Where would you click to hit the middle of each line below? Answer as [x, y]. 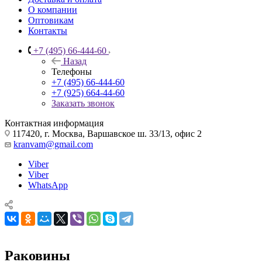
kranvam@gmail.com [53, 144]
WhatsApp [48, 185]
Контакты [48, 30]
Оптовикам [51, 20]
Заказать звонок [83, 103]
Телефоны [72, 71]
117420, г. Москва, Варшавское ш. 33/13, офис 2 [106, 133]
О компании [53, 9]
